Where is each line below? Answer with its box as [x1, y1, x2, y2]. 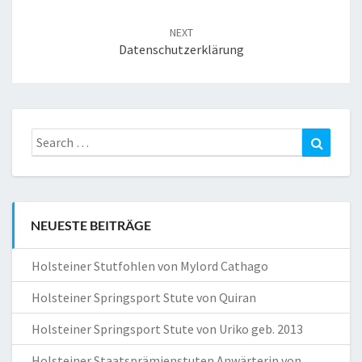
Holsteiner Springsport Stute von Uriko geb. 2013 [32, 321, 303, 338]
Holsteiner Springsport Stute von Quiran [32, 289, 256, 306]
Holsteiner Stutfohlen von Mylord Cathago [32, 258, 268, 275]
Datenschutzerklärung [118, 41, 244, 58]
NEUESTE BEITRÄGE [31, 217, 151, 234]
